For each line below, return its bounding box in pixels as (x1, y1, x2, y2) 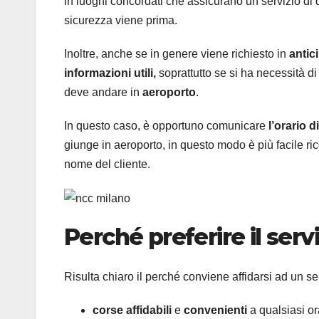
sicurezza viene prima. (64, 14, 177, 26)
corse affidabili (93, 304, 174, 317)
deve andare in (64, 85, 142, 98)
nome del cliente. (64, 157, 150, 170)
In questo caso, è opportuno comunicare (64, 119, 268, 132)
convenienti (184, 304, 250, 317)
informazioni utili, (64, 66, 156, 79)
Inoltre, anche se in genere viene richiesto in (64, 47, 289, 60)
